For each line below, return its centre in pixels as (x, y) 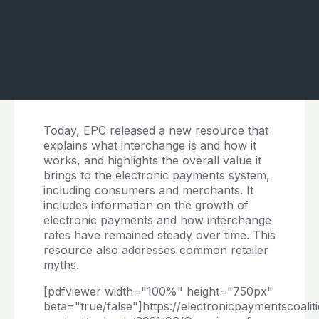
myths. (61, 265)
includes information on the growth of (146, 205)
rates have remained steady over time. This (159, 235)
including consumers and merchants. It (148, 190)
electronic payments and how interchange (157, 220)
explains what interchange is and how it (150, 145)
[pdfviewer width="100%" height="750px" (158, 291)
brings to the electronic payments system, (156, 175)
